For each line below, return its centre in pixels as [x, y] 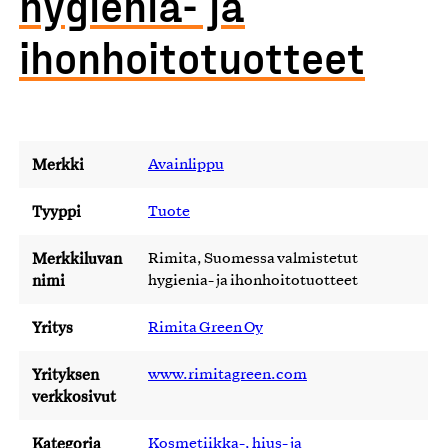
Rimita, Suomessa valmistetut [253, 259]
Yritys [52, 327]
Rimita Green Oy [205, 328]
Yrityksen [65, 374]
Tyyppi [56, 211]
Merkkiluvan [77, 258]
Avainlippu [186, 165]
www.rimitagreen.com [227, 375]
